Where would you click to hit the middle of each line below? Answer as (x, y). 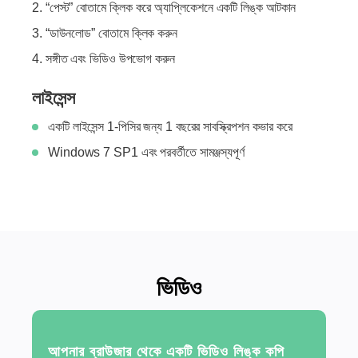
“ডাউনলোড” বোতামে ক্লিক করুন (111, 33)
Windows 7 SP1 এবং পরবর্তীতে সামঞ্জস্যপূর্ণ (146, 152)
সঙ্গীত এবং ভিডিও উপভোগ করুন (110, 59)
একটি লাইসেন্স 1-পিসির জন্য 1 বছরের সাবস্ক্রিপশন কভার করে (170, 127)
